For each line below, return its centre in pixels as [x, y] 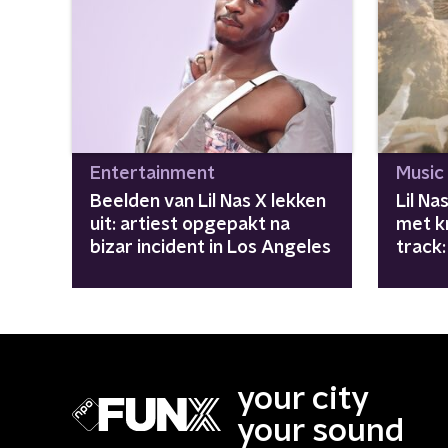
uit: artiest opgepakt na [190, 224]
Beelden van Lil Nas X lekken [208, 201]
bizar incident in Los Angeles [210, 247]
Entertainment [152, 173]
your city [303, 398]
